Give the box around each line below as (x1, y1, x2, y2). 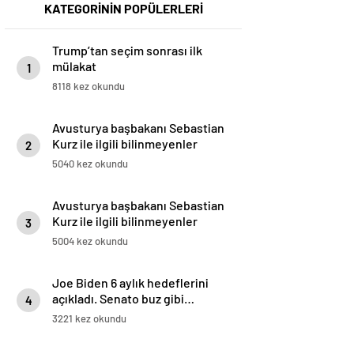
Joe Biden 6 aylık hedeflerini (52, 275, 209, 291)
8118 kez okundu (52, 80, 125, 93)
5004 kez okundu (52, 235, 128, 248)
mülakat (52, 58, 96, 74)
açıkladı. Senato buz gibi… (52, 291, 194, 307)
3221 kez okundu (52, 312, 126, 326)
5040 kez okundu (52, 157, 128, 171)
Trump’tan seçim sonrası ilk (52, 43, 202, 58)
